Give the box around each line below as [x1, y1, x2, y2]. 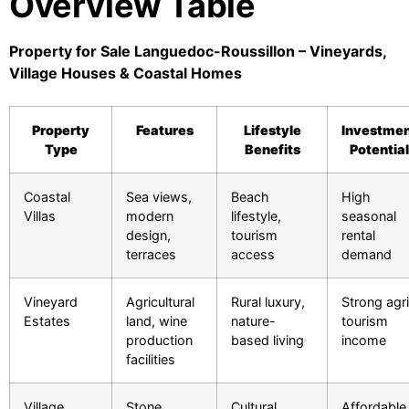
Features [135, 122, 194, 139]
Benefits [244, 142, 300, 158]
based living [231, 332, 304, 349]
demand [341, 246, 392, 263]
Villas [24, 208, 56, 225]
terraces [126, 246, 176, 263]
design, [126, 227, 171, 244]
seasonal [341, 208, 396, 225]
